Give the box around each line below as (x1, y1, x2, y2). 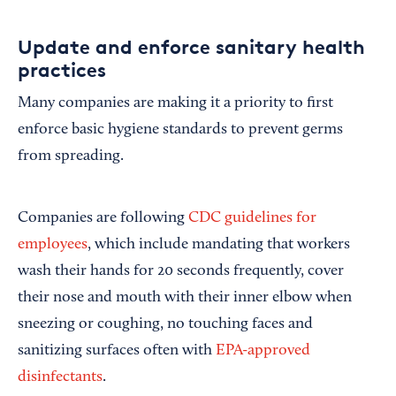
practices (18, 58, 106, 81)
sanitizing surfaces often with (18, 343, 216, 359)
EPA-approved (216, 343, 310, 359)
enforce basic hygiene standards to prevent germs (18, 122, 343, 138)
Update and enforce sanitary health (18, 35, 365, 58)
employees (18, 237, 88, 253)
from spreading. (18, 148, 124, 164)
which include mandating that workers (91, 237, 350, 253)
